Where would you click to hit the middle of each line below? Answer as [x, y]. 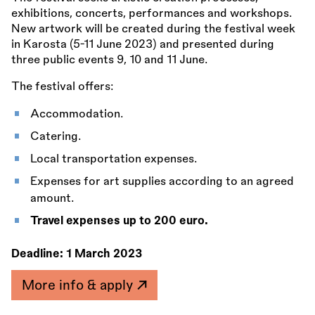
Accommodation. [77, 114]
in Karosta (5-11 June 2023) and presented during [143, 45]
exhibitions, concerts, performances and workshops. [152, 14]
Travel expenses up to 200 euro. [120, 221]
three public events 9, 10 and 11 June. [110, 60]
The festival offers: [63, 87]
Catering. [56, 137]
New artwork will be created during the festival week [153, 29]
